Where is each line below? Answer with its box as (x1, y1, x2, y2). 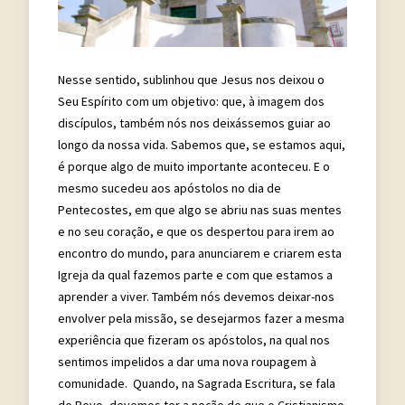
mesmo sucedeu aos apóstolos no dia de (58, 179, 281, 196)
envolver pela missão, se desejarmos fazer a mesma (58, 309, 344, 326)
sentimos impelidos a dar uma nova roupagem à (58, 353, 316, 370)
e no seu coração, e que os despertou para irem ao (58, 222, 334, 240)
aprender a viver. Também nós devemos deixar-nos (58, 287, 334, 305)
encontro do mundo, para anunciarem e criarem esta (58, 244, 342, 261)
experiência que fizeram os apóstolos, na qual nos (58, 331, 330, 348)
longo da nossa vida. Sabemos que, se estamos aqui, (58, 136, 345, 153)
